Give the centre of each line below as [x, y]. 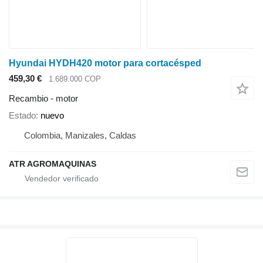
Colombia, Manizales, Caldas [80, 136]
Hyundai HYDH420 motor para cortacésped [105, 63]
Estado [22, 116]
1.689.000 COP [75, 79]
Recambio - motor [43, 99]
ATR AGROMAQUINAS [53, 164]
